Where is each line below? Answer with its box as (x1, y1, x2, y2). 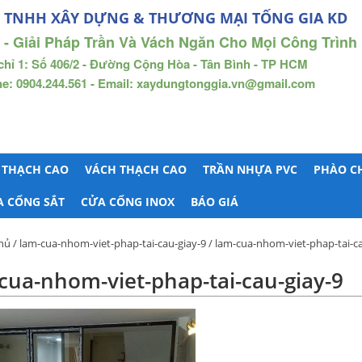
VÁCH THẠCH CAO (85, 162, 187, 177)
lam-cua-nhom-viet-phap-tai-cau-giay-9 (19, 236, 206, 250)
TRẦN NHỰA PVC (203, 162, 297, 177)
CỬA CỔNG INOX (81, 194, 175, 209)
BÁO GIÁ (191, 194, 238, 209)
